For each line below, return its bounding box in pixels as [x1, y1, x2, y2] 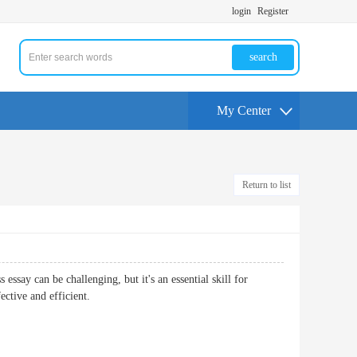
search [249, 51, 277, 63]
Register [257, 6, 288, 17]
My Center [217, 104, 271, 117]
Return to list [242, 179, 291, 190]
